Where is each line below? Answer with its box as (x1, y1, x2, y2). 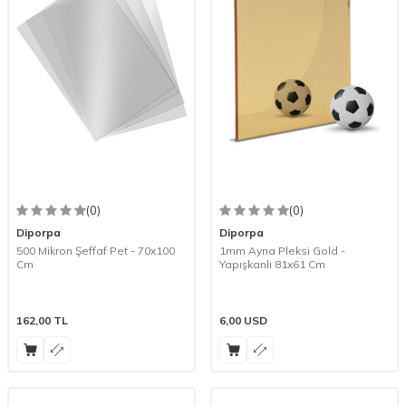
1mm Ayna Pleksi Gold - (219, 243, 345, 257)
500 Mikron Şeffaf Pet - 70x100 (16, 243, 175, 257)
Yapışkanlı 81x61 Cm (219, 256, 325, 271)
